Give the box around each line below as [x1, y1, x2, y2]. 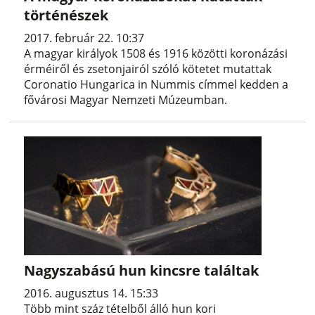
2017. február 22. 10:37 [24, 30, 145, 46]
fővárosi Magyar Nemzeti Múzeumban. [24, 92, 228, 108]
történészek [24, 6, 109, 25]
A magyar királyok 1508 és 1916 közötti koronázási [24, 46, 288, 62]
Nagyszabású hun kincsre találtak [24, 260, 259, 280]
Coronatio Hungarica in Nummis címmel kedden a [24, 77, 289, 93]
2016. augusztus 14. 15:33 [24, 285, 159, 301]
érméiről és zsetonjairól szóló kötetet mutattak [24, 61, 272, 77]
